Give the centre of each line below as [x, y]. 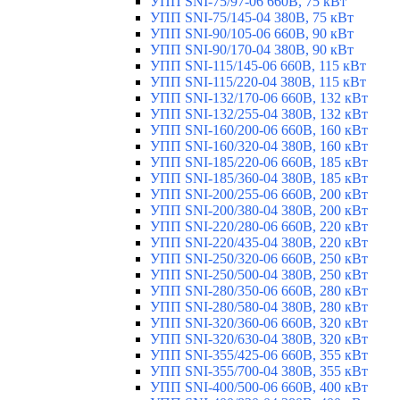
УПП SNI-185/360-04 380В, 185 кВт [259, 178]
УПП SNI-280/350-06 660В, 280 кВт [259, 290]
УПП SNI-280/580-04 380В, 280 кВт [259, 306]
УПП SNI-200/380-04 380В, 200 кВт [259, 210]
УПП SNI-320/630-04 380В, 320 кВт [259, 338]
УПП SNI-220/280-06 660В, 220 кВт [259, 226]
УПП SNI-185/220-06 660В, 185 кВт [259, 162]
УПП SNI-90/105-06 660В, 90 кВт [252, 33]
